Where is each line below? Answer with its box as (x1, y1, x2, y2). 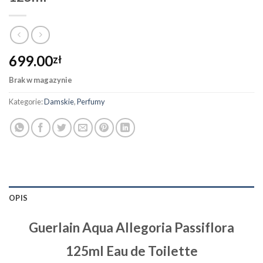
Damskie (44, 96, 74, 106)
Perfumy (77, 96, 105, 106)
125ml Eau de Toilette (65, 243, 198, 259)
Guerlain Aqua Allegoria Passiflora (29, 219, 234, 235)
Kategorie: (9, 96, 44, 106)
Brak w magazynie (9, 75, 72, 85)
